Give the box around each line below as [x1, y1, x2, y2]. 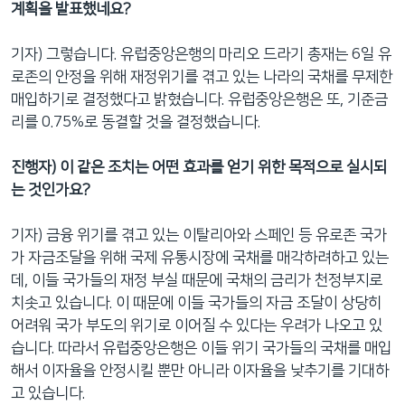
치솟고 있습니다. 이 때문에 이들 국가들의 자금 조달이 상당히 [11, 294, 381, 311]
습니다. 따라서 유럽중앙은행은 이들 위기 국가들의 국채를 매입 [11, 339, 391, 356]
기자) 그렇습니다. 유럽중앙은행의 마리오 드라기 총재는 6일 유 [11, 45, 391, 62]
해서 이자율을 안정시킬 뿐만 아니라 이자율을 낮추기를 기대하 [11, 362, 389, 379]
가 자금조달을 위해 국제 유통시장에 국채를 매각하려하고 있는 [11, 249, 389, 266]
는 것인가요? [11, 181, 90, 198]
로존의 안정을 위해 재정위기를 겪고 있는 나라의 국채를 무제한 [11, 68, 392, 85]
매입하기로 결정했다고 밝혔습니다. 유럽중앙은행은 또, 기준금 [11, 90, 388, 108]
